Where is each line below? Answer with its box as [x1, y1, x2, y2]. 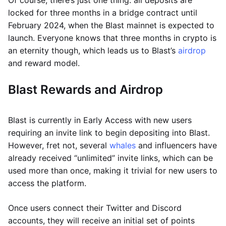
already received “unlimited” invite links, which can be [8, 153, 213, 163]
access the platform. [8, 178, 86, 189]
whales [109, 140, 136, 151]
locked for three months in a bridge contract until [8, 8, 197, 18]
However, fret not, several [8, 140, 109, 151]
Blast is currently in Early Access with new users [8, 115, 192, 126]
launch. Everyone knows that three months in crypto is [8, 33, 216, 43]
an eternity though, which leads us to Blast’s [8, 45, 178, 56]
